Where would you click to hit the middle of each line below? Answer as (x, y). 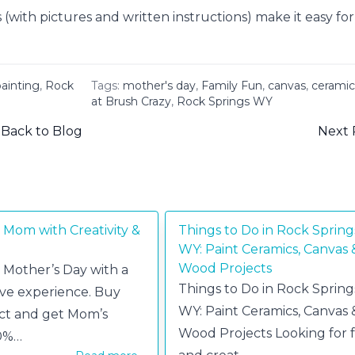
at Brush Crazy (132, 102)
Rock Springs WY (225, 102)
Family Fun (232, 86)
